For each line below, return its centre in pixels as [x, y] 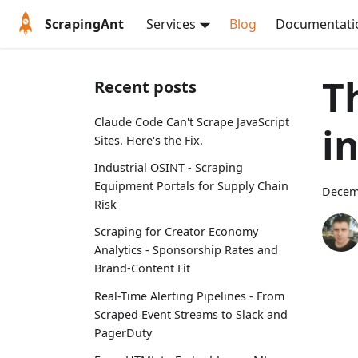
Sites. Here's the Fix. [149, 140]
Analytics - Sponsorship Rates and [186, 250]
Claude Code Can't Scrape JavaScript [192, 122]
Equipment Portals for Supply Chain [191, 186]
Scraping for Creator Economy [176, 232]
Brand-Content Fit [142, 268]
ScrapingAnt [84, 24]
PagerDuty [123, 332]
